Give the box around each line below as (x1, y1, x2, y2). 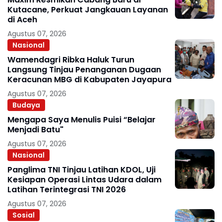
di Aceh (17, 14, 37, 25)
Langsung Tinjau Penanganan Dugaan (7, 64, 161, 75)
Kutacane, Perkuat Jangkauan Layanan (7, 4, 168, 15)
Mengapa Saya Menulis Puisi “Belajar (7, 114, 123, 125)
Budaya (12, 100, 40, 110)
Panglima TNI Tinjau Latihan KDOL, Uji (7, 164, 156, 175)
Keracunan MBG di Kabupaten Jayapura (7, 74, 171, 85)
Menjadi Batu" (7, 124, 63, 135)
